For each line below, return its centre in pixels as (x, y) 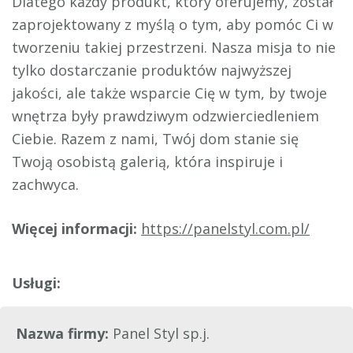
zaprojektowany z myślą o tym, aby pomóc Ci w (173, 25)
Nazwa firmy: (64, 334)
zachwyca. (45, 185)
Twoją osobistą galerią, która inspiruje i (147, 162)
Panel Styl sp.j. (161, 334)
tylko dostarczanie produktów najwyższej (152, 71)
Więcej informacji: (76, 229)
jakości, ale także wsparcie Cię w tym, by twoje (169, 93)
